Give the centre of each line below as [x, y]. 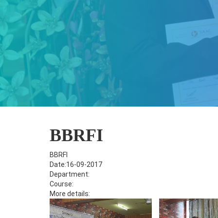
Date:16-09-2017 [76, 164]
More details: [70, 194]
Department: [70, 174]
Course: [62, 184]
